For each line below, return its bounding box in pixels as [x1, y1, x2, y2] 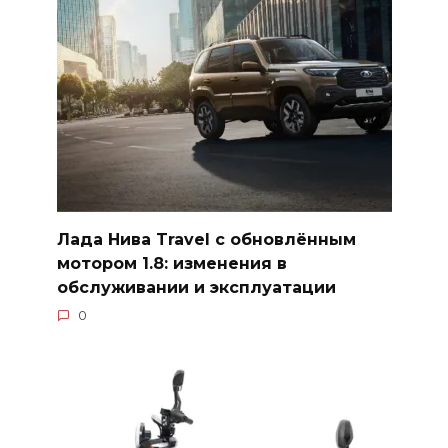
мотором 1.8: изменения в [56, 253, 287, 273]
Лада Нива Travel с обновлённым [56, 229, 356, 249]
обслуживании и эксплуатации [56, 277, 336, 297]
